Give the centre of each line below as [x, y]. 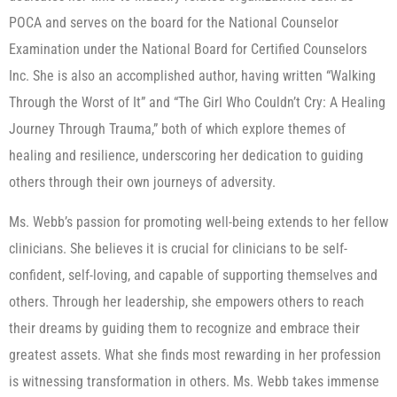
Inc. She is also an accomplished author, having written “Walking [192, 76]
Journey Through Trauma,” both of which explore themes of [177, 129]
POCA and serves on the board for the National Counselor [174, 23]
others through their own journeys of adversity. [142, 183]
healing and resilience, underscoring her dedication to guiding [186, 156]
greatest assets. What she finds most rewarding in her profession [195, 354]
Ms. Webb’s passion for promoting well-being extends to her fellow [198, 222]
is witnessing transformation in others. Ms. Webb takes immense [194, 381]
